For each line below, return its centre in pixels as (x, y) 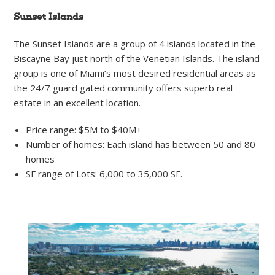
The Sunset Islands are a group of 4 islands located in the (135, 43)
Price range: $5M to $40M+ (84, 129)
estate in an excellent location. (77, 102)
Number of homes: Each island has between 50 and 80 (141, 144)
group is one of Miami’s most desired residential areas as (135, 73)
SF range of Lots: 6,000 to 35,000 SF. (104, 173)
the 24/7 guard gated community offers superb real (123, 87)
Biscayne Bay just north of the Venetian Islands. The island (137, 58)
